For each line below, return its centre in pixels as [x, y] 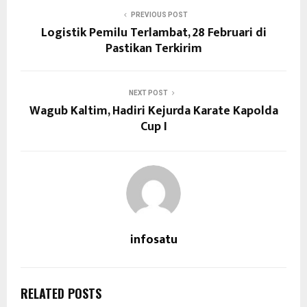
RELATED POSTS [61, 293]
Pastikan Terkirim [153, 49]
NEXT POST [148, 93]
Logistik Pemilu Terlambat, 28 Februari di [153, 33]
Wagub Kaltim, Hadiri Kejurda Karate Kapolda [153, 111]
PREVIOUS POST [159, 15]
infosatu [153, 240]
